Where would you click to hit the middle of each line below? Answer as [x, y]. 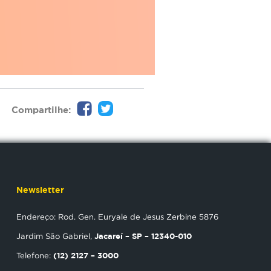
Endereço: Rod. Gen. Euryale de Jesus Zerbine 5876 [117, 217]
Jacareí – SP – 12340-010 [143, 236]
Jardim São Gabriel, [55, 236]
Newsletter [40, 190]
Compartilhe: [41, 109]
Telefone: [35, 255]
